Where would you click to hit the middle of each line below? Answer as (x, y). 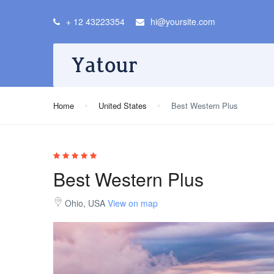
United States (123, 106)
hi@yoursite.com (183, 21)
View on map (133, 203)
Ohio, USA (86, 203)
